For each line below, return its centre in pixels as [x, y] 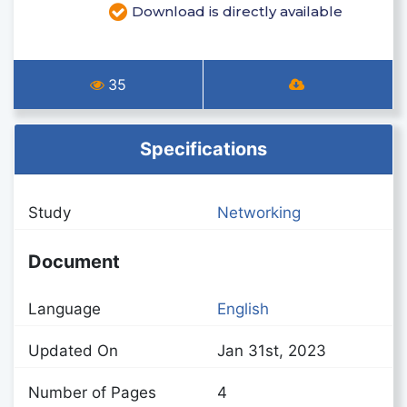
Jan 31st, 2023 [272, 351]
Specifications [203, 149]
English [243, 309]
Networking [259, 213]
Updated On [73, 351]
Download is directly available [237, 11]
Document [74, 262]
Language [65, 309]
